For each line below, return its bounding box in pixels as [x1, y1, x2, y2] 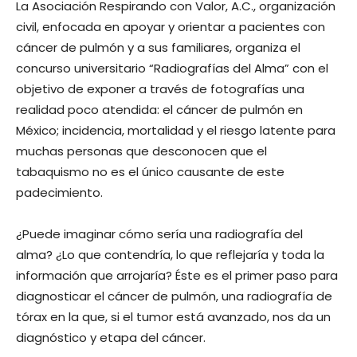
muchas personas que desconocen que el [16, 143, 267, 159]
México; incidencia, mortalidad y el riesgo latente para [16, 122, 335, 139]
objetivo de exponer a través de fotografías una [16, 80, 304, 97]
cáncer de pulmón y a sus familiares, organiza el [16, 39, 300, 56]
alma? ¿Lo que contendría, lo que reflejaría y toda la [16, 246, 324, 263]
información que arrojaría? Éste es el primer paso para [16, 267, 338, 284]
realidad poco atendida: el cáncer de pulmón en [16, 101, 303, 118]
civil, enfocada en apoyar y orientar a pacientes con [16, 18, 325, 35]
